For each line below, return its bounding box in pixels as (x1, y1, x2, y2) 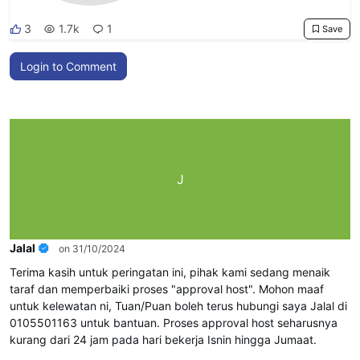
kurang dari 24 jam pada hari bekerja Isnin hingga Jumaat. (10, 332, 317, 346)
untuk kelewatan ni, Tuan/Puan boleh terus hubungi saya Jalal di (10, 298, 347, 313)
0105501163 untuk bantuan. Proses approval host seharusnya (10, 315, 337, 329)
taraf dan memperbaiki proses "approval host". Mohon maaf (10, 281, 324, 296)
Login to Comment (20, 59, 117, 73)
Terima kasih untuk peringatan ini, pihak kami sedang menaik (10, 264, 330, 279)
